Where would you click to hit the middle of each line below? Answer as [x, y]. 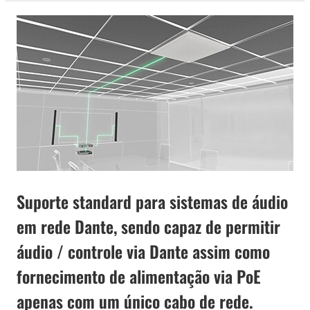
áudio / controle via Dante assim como [143, 252]
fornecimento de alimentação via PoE [139, 276]
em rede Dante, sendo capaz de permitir [148, 227]
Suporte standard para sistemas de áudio [152, 202]
